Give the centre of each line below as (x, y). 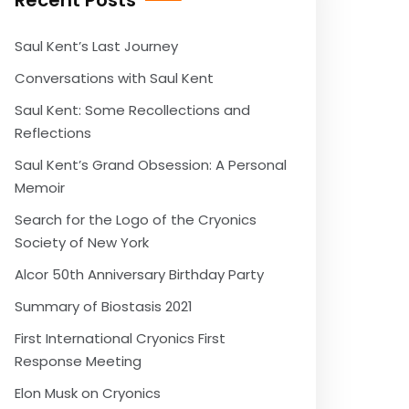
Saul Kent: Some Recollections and (132, 110)
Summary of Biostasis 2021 (104, 306)
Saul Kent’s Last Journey (96, 46)
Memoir (40, 188)
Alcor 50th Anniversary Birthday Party (139, 274)
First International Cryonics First (120, 338)
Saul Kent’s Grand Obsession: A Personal (151, 165)
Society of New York (82, 242)
